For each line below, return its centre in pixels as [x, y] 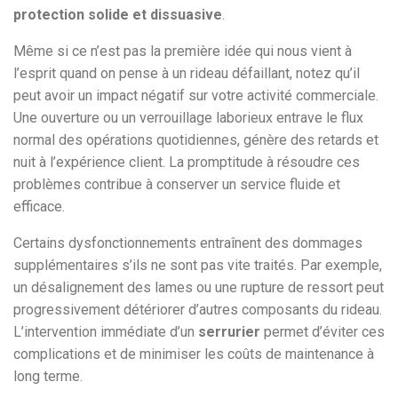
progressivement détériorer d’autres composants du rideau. [198, 310]
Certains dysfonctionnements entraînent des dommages [188, 243]
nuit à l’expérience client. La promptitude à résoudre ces [187, 163]
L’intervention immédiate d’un [106, 332]
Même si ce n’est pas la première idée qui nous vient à [183, 52]
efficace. [39, 207]
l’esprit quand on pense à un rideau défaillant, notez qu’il [187, 74]
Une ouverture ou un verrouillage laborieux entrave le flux [188, 118]
